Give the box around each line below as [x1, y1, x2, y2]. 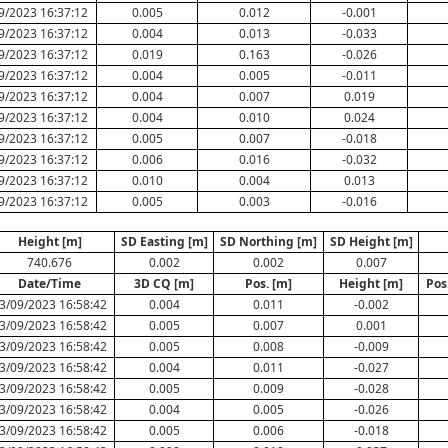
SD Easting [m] [120, 233, 208, 250]
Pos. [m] [245, 275, 292, 292]
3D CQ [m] [134, 275, 194, 292]
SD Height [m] [329, 233, 413, 250]
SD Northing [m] [220, 233, 317, 250]
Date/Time [18, 275, 81, 292]
